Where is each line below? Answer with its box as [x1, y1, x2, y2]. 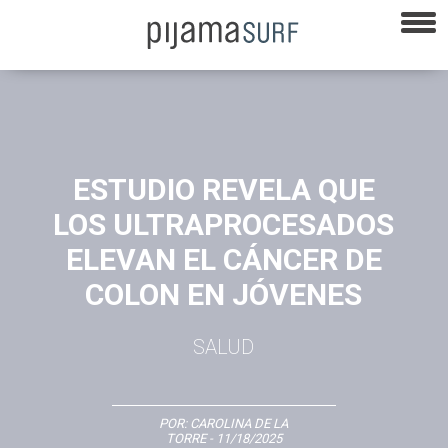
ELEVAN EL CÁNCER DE [65, 241, 382, 277]
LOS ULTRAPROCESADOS [53, 206, 395, 242]
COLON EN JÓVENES [85, 276, 363, 312]
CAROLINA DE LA [190, 415, 289, 431]
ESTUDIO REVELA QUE [72, 171, 375, 207]
